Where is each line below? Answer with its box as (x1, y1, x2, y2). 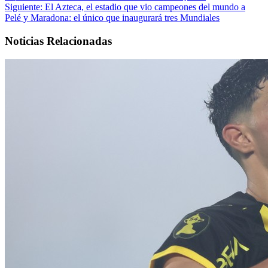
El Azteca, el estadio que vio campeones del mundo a (42, 2, 245, 13)
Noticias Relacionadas (5, 34, 112, 47)
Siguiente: (5, 2, 42, 13)
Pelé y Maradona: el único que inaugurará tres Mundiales (5, 13, 220, 23)
